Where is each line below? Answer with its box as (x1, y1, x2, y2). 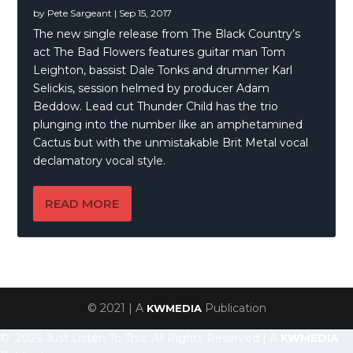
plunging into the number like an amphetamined (33, 117, 303, 132)
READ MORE (45, 196, 120, 212)
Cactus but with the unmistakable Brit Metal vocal (33, 136, 309, 150)
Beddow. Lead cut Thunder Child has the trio (33, 99, 279, 114)
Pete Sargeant (47, 7, 113, 20)
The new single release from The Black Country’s (33, 27, 301, 42)
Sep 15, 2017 (119, 7, 173, 20)
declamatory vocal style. (33, 154, 166, 169)
